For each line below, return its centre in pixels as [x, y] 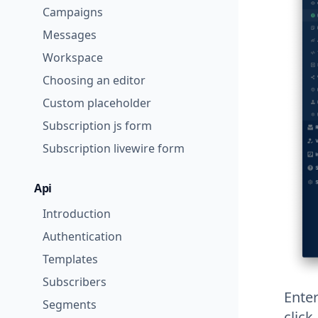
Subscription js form [97, 126]
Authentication [82, 236]
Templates [70, 259]
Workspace [73, 57]
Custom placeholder [97, 103]
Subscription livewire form [114, 148]
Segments [70, 305]
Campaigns [73, 12]
